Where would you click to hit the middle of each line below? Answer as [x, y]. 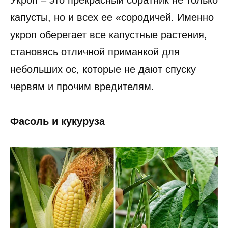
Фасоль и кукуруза [58, 121]
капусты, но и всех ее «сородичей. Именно [112, 18]
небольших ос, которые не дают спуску [103, 69]
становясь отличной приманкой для [95, 52]
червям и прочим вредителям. [82, 87]
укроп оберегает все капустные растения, [109, 35]
